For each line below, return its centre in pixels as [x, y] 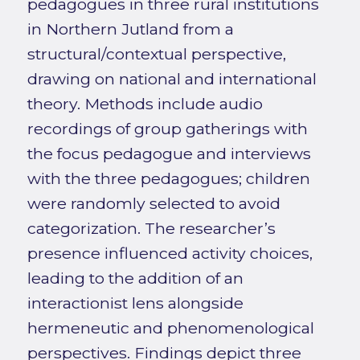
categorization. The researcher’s [151, 229]
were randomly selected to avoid [153, 204]
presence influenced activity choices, [170, 254]
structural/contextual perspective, [156, 54]
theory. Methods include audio [145, 104]
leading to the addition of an [135, 278]
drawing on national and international [172, 79]
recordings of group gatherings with [167, 129]
